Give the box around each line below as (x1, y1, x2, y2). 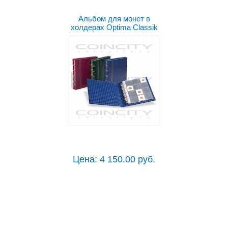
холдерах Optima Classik (70, 23, 158, 32)
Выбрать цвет (93, 206, 135, 214)
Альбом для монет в (78, 14, 150, 23)
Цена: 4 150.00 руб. (73, 154, 155, 165)
